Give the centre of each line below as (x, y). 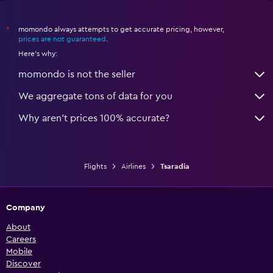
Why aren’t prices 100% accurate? (94, 118)
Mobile (19, 251)
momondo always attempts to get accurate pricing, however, (121, 29)
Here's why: (38, 53)
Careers (21, 239)
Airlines (133, 166)
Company (26, 207)
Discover (23, 264)
